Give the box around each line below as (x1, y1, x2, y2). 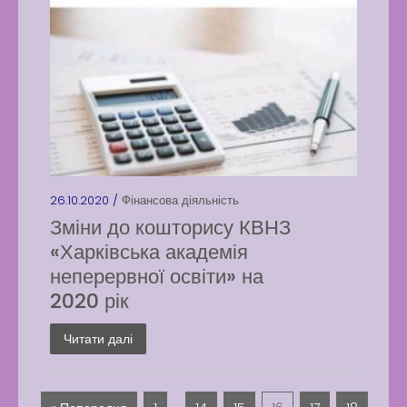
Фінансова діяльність (122, 192, 239, 209)
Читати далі (64, 330, 133, 348)
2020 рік (50, 287, 129, 315)
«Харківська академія (50, 238, 248, 266)
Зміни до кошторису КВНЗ (50, 213, 291, 242)
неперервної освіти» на (50, 263, 263, 291)
